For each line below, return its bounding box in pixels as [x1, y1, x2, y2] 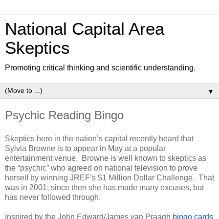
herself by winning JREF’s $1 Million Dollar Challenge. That [5, 173, 214, 182]
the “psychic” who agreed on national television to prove [5, 163, 197, 172]
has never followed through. [5, 193, 101, 201]
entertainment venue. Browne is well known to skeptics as [5, 153, 206, 162]
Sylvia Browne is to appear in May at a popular [5, 144, 166, 153]
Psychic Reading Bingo [5, 109, 124, 122]
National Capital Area [5, 20, 164, 38]
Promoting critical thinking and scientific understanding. [5, 64, 196, 72]
